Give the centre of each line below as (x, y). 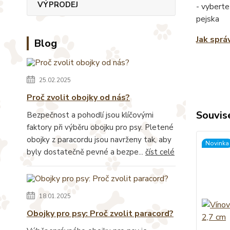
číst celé (160, 152)
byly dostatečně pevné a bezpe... (86, 152)
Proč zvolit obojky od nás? (78, 97)
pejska (207, 19)
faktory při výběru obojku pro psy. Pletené (100, 127)
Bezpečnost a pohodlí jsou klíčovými (90, 115)
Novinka (217, 143)
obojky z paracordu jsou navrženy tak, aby (99, 139)
